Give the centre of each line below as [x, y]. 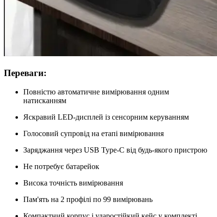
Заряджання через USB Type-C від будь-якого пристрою [115, 150]
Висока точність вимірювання [73, 183]
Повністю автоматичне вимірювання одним [96, 92]
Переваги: [25, 73]
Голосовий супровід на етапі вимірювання [93, 133]
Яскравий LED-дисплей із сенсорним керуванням [106, 117]
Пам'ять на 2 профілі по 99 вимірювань [88, 199]
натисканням [45, 100]
